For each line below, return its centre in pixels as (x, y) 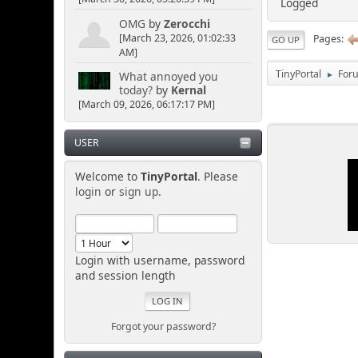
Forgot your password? (163, 326)
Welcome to (107, 176)
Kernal (188, 90)
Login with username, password (159, 260)
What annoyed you (168, 77)
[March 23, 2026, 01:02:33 (177, 38)
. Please (217, 176)
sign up (138, 191)
